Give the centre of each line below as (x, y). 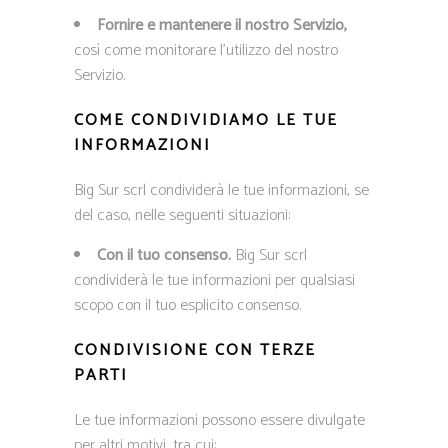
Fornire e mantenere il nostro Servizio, (222, 25)
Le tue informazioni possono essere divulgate (219, 420)
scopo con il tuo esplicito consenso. (187, 305)
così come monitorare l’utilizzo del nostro (206, 50)
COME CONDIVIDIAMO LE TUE (206, 120)
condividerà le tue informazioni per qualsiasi (214, 280)
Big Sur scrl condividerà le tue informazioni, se (221, 190)
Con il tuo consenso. (164, 255)
